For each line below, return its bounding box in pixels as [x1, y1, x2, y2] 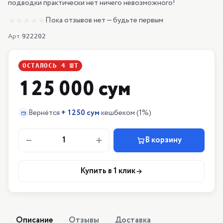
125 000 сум [18, 75, 131, 104]
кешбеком [101, 108, 135, 118]
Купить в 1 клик [80, 165, 135, 177]
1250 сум [67, 108, 100, 118]
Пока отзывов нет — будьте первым [45, 15, 163, 26]
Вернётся [28, 108, 60, 118]
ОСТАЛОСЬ [22, 62, 57, 69]
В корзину [144, 134, 182, 146]
